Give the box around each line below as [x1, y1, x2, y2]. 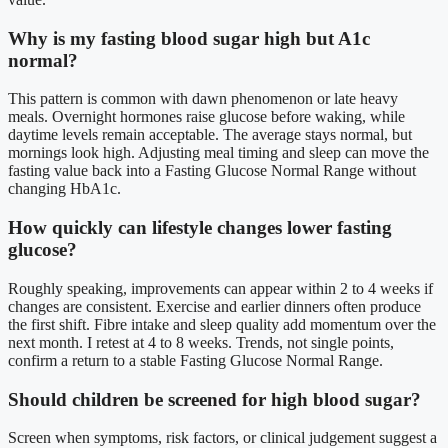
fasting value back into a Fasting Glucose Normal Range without [8, 162, 416, 180]
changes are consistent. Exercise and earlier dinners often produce [8, 297, 421, 315]
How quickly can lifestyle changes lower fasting [8, 217, 392, 239]
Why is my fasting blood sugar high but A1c [8, 27, 370, 49]
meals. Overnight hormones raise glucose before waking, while [8, 108, 405, 126]
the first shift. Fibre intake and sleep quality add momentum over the [8, 315, 436, 333]
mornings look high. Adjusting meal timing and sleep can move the [8, 144, 429, 162]
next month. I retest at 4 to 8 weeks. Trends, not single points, [8, 333, 394, 351]
